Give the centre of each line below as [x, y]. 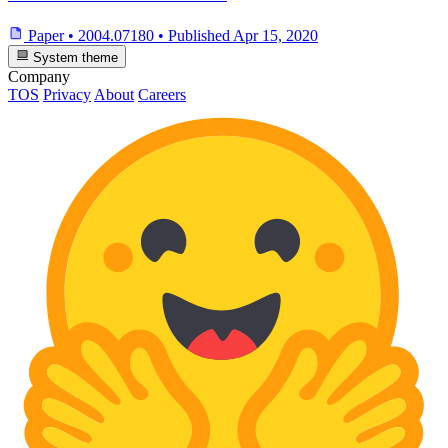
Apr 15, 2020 [275, 36]
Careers [162, 94]
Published [200, 36]
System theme [74, 57]
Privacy [67, 94]
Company [39, 76]
